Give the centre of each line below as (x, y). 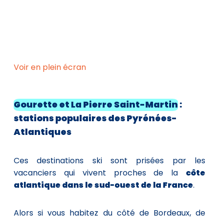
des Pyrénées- (142, 118)
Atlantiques (43, 132)
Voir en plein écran (50, 67)
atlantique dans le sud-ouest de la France (103, 185)
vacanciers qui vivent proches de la (100, 173)
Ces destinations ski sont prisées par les (109, 160)
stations (34, 118)
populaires (81, 118)
